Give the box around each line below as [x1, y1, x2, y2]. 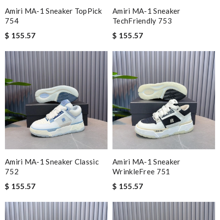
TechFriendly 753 [112, 16, 172, 25]
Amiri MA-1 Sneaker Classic [5, 157, 99, 166]
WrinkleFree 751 [112, 166, 170, 176]
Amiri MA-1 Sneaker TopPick [5, 6, 102, 15]
